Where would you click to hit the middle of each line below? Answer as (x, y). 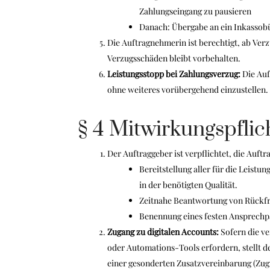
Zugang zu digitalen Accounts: (163, 232)
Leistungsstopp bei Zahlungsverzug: (174, 74)
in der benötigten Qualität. (188, 185)
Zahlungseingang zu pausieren (195, 11)
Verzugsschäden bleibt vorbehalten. (174, 58)
